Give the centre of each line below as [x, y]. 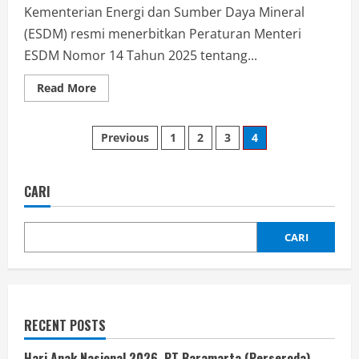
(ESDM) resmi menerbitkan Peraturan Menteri [163, 34]
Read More [67, 88]
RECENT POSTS [65, 325]
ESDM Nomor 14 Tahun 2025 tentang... [141, 55]
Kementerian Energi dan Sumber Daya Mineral [164, 12]
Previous [125, 137]
